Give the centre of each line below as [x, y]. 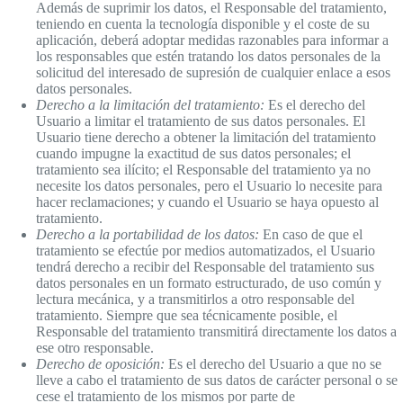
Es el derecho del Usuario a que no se [273, 364]
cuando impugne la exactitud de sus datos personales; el [193, 154]
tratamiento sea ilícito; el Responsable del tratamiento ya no [203, 170]
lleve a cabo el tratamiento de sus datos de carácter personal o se [217, 381]
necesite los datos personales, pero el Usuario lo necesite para [209, 186]
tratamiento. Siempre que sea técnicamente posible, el [187, 316]
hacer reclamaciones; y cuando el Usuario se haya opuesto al [207, 202]
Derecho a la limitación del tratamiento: [150, 105]
